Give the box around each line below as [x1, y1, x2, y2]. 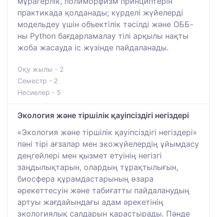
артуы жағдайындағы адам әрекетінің [17, 197, 163, 207]
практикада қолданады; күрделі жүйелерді [17, 7, 183, 17]
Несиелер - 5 [17, 88, 61, 96]
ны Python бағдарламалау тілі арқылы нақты [17, 31, 188, 41]
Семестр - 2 [17, 76, 58, 85]
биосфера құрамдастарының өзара [17, 173, 154, 184]
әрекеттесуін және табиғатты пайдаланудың [17, 185, 189, 195]
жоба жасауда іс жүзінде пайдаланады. [17, 42, 169, 52]
